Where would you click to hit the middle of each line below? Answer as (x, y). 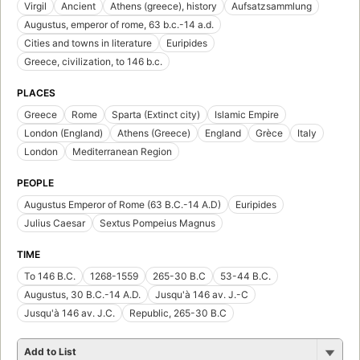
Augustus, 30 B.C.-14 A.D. (82, 294)
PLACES (36, 92)
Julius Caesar (55, 223)
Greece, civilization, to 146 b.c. (93, 61)
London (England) (63, 133)
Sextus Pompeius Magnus (157, 223)
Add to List (50, 351)
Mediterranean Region (122, 151)
